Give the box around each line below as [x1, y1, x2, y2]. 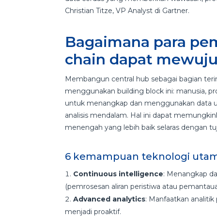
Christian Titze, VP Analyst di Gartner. [65, 6, 190, 15]
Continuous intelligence [73, 170, 164, 179]
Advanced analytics [73, 195, 146, 204]
